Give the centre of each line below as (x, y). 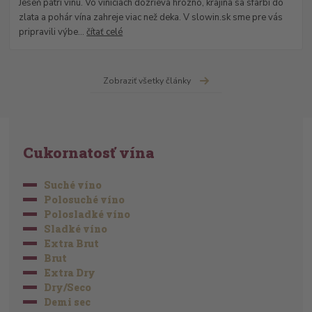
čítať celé (105, 32)
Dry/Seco (68, 288)
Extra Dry (70, 273)
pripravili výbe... (53, 32)
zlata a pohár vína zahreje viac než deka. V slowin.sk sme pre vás (151, 18)
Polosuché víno (85, 200)
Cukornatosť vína (89, 153)
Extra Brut (72, 244)
